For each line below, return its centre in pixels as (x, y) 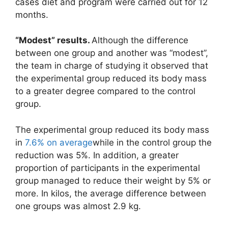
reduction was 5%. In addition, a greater (97, 155)
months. (32, 15)
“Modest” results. (53, 40)
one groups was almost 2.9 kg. (78, 206)
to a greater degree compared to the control (105, 91)
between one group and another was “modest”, (112, 53)
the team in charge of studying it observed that (112, 66)
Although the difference (140, 40)
